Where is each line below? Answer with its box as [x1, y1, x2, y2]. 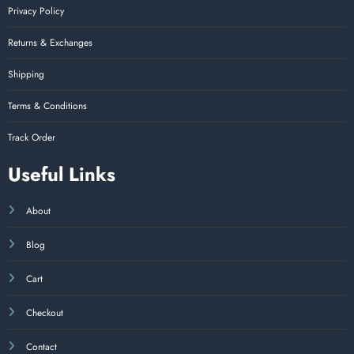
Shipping [8, 66, 44, 81]
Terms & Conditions [8, 98, 87, 113]
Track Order [8, 130, 55, 145]
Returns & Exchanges [8, 35, 92, 50]
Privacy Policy [8, 3, 64, 18]
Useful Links [8, 160, 115, 188]
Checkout [26, 305, 63, 320]
